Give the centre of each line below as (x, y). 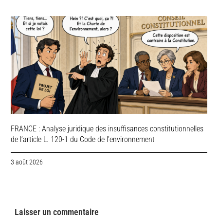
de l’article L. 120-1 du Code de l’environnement (83, 140)
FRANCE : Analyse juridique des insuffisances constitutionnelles (107, 129)
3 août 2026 (27, 162)
